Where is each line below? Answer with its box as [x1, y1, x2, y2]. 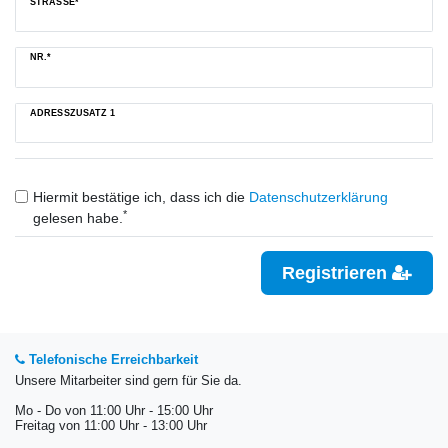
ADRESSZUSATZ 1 [30, 107, 116, 118]
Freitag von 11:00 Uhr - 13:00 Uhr [15, 418, 207, 433]
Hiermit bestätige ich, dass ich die [32, 189, 249, 206]
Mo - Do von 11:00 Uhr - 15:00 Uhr [15, 403, 213, 418]
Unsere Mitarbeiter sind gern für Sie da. [15, 373, 242, 388]
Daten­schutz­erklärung [248, 189, 388, 206]
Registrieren [282, 262, 392, 283]
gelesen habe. [32, 210, 123, 227]
